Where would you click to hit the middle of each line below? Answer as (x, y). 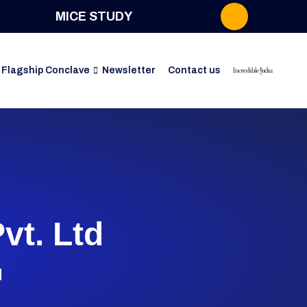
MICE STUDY (94, 16)
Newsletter (128, 70)
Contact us (194, 70)
